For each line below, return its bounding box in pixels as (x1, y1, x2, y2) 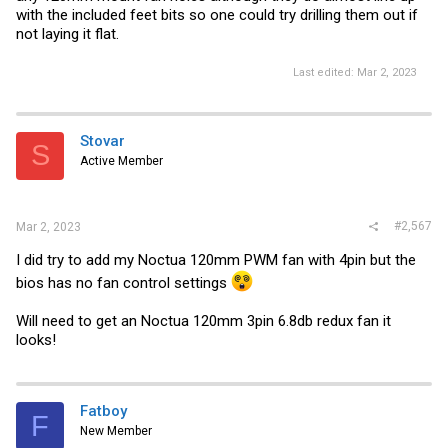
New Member (80, 424, 152, 438)
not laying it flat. (16, 25, 119, 43)
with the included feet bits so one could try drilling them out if (16, 6, 418, 24)
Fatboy (80, 402, 127, 420)
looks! (16, 331, 56, 349)
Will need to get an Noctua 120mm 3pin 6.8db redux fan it (16, 312, 391, 330)
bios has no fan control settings (16, 274, 231, 292)
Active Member (80, 153, 163, 168)
